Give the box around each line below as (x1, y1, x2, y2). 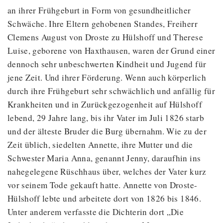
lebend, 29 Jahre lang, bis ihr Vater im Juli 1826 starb (7, 112, 204, 124)
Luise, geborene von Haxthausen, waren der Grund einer (7, 45, 216, 57)
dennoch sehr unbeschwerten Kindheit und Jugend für (7, 58, 207, 70)
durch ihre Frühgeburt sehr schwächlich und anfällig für (7, 85, 215, 97)
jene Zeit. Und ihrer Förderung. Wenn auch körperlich (7, 72, 206, 84)
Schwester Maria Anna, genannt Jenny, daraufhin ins (7, 152, 201, 164)
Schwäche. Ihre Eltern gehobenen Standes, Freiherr (7, 18, 198, 30)
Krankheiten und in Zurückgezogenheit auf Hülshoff (7, 99, 202, 111)
